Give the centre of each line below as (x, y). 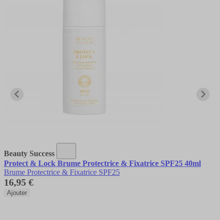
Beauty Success (29, 153)
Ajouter (17, 193)
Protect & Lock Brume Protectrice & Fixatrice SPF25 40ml (102, 163)
